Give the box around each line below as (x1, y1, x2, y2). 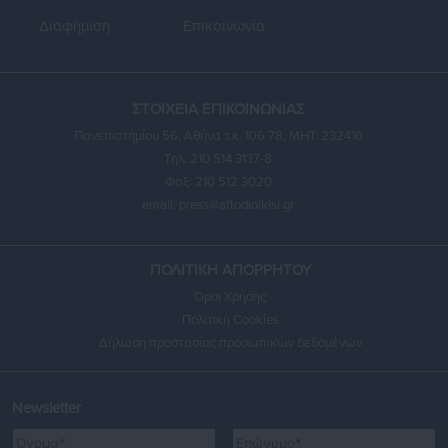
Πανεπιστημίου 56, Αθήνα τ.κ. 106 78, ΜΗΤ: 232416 (73, 128, 363, 145)
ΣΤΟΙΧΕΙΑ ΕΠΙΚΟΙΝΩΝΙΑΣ (131, 100, 305, 119)
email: (142, 197, 179, 214)
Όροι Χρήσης (194, 289, 266, 306)
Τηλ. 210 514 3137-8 (164, 151, 272, 168)
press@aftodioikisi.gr (179, 197, 294, 214)
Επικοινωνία (182, 17, 265, 36)
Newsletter (12, 399, 81, 418)
